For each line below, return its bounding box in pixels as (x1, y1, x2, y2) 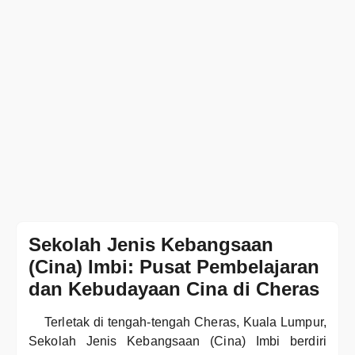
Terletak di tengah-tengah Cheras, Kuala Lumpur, (44, 315, 326, 329)
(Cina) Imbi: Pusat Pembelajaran (29, 256, 319, 277)
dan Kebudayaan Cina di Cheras (29, 278, 319, 300)
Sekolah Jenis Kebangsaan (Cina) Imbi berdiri (29, 334, 326, 348)
